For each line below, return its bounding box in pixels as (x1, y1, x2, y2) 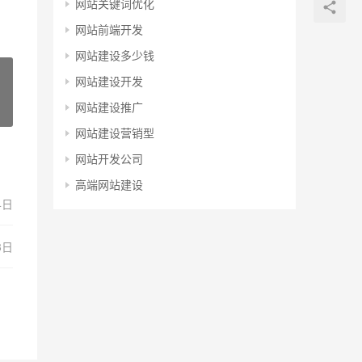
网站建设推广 (75, 99, 143, 116)
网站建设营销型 (75, 124, 154, 141)
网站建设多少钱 (75, 47, 154, 64)
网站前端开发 (75, 21, 143, 38)
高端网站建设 (75, 176, 143, 193)
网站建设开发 (75, 73, 143, 90)
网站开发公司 (75, 150, 143, 167)
